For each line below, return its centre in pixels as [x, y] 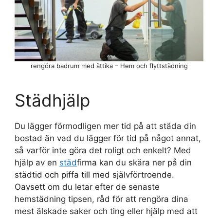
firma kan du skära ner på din [134, 163]
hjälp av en [37, 163]
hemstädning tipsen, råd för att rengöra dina [101, 199]
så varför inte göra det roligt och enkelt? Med [103, 151]
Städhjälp [52, 100]
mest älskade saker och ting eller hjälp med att [106, 211]
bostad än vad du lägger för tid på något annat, [108, 138]
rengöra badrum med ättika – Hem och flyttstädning [109, 66]
